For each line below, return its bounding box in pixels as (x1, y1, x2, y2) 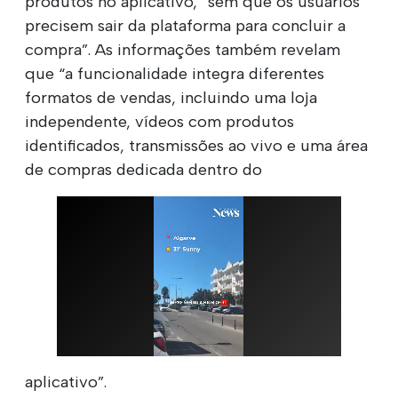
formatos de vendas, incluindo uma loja (25, 87, 317, 107)
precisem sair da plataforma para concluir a (25, 15, 346, 36)
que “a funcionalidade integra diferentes (25, 63, 324, 84)
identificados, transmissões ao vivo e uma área (25, 135, 368, 155)
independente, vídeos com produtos (25, 111, 294, 131)
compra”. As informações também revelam (25, 39, 340, 60)
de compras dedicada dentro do (25, 159, 262, 179)
